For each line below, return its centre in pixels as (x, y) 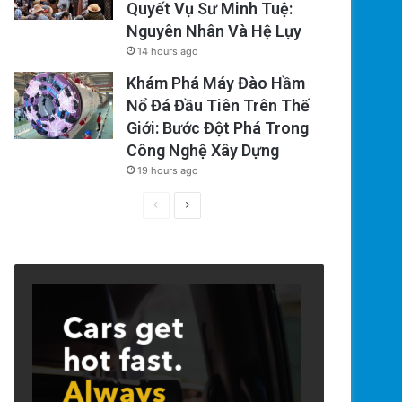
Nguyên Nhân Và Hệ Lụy (214, 31)
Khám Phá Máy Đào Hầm (216, 83)
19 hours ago (168, 171)
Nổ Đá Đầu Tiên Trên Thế (218, 106)
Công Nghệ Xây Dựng (203, 151)
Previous (179, 205)
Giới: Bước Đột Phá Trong (218, 128)
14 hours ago (168, 52)
